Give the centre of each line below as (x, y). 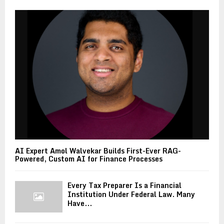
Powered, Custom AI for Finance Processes (89, 159)
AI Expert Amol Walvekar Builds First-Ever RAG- (98, 151)
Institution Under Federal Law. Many (131, 194)
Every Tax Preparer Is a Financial (124, 185)
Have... (80, 203)
